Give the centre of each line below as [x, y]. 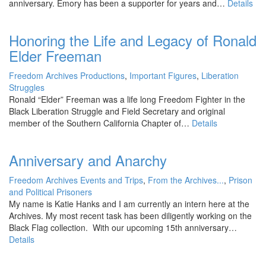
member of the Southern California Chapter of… [100, 123]
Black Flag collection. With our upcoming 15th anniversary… [123, 227]
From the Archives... [186, 180]
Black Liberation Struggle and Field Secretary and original [117, 111]
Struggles [27, 87]
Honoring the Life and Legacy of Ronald [133, 40]
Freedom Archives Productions [67, 75]
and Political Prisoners [50, 191]
